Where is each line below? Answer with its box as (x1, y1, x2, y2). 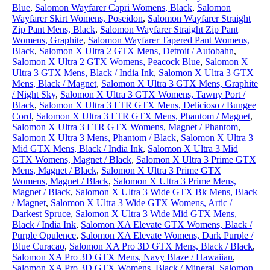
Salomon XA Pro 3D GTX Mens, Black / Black (69, 241, 253, 251)
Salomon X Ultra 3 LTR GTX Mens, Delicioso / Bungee (39, 100, 256, 110)
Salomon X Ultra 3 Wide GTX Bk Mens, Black (75, 187, 257, 197)
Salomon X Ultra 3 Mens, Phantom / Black (12, 133, 176, 143)
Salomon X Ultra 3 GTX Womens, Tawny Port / (60, 89, 245, 99)
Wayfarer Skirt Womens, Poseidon (12, 13, 143, 24)
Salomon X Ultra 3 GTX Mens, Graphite (101, 78, 258, 89)
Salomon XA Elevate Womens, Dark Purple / (81, 230, 253, 240)
